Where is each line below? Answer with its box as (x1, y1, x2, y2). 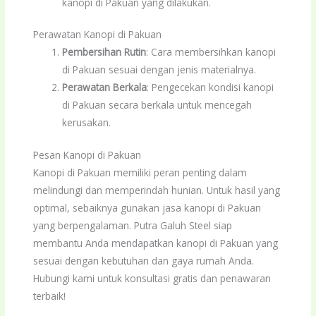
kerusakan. (62, 116, 111, 130)
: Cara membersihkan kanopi (146, 45, 276, 59)
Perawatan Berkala (62, 80, 147, 95)
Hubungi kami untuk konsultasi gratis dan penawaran (33, 271, 272, 285)
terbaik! (33, 288, 66, 303)
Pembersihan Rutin (62, 45, 147, 59)
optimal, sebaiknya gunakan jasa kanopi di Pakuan (33, 200, 262, 214)
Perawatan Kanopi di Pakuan (33, 28, 162, 42)
